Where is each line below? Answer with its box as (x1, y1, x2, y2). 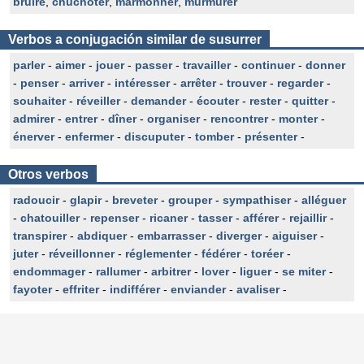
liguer (240, 265, 271, 278)
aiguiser (272, 229, 317, 242)
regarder (277, 76, 323, 89)
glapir (70, 193, 102, 206)
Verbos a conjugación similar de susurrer (8, 32, 262, 46)
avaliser (236, 283, 279, 296)
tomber (195, 130, 234, 143)
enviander (171, 283, 226, 296)
